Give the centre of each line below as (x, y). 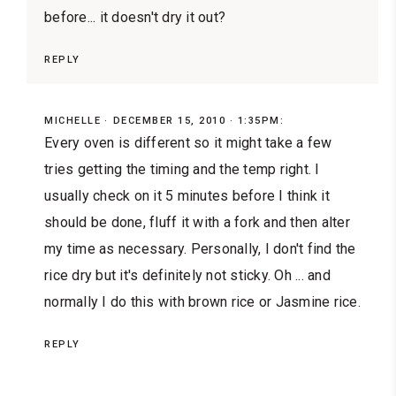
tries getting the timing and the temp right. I (182, 170)
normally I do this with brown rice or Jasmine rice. (202, 302)
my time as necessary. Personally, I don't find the (200, 249)
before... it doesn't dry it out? (135, 18)
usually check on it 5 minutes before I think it (187, 196)
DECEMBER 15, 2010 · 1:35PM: (198, 121)
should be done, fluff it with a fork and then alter (197, 223)
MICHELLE (72, 121)
